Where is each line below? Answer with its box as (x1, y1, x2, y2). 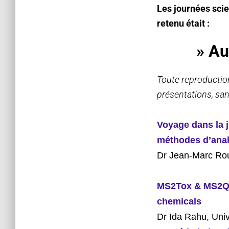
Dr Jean (157, 150, 189, 161)
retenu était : (157, 18, 212, 29)
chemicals (157, 196, 201, 207)
